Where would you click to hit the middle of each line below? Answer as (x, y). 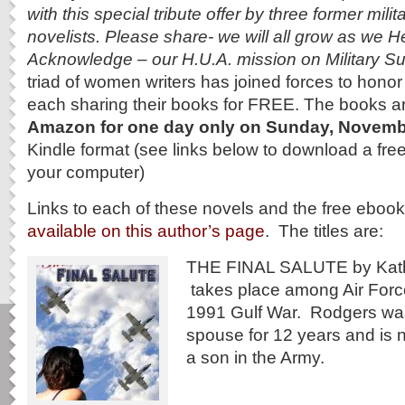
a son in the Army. (255, 357)
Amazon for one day (111, 127)
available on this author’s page (146, 231)
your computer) (86, 172)
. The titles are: (324, 231)
